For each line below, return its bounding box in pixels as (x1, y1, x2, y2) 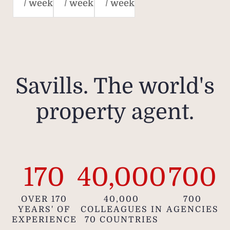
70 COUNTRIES (84, 215, 159, 225)
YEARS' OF (18, 205, 70, 215)
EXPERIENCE (11, 215, 77, 225)
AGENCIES (166, 205, 219, 215)
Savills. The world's (15, 74, 215, 99)
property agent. (36, 100, 194, 125)
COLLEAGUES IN (80, 205, 163, 215)
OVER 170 (21, 195, 67, 204)
